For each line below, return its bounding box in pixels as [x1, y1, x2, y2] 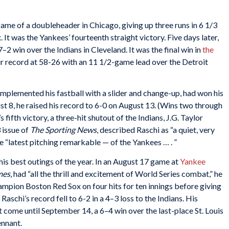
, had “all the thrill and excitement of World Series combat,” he [10, 168, 222, 178]
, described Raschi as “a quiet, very [97, 125, 215, 135]
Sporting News [45, 125, 97, 135]
